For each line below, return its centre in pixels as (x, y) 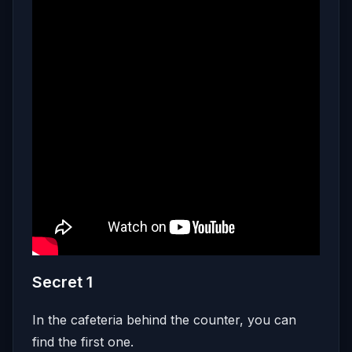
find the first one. (83, 341)
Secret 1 (62, 282)
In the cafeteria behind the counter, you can (164, 319)
